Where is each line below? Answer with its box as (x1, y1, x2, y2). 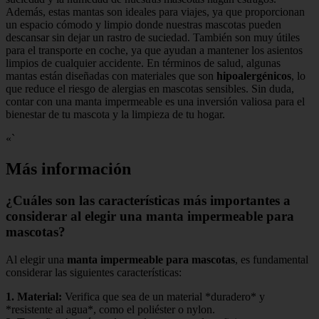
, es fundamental (235, 253, 308, 266)
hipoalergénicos (216, 70, 291, 83)
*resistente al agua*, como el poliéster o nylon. (6, 303, 215, 315)
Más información (6, 159, 131, 178)
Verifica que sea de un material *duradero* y (62, 290, 265, 303)
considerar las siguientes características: (6, 266, 182, 278)
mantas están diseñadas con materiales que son (6, 70, 216, 83)
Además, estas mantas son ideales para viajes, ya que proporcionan (6, 6, 305, 19)
